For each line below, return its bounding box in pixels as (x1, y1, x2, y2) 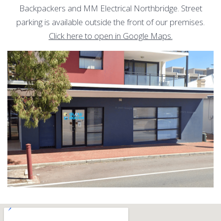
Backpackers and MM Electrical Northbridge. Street (19, 2, 202, 14)
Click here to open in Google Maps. (48, 30, 173, 41)
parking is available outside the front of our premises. (16, 16, 205, 28)
